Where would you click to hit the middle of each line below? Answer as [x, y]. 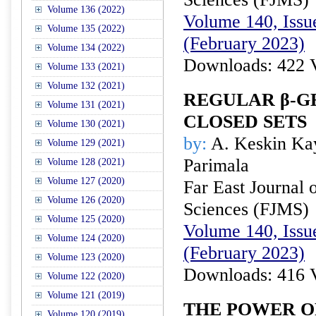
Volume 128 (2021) [86, 162]
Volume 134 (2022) [86, 48]
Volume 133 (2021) [86, 67]
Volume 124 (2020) [86, 238]
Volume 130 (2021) [86, 124]
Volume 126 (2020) [86, 200]
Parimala [216, 165]
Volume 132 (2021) [86, 86]
